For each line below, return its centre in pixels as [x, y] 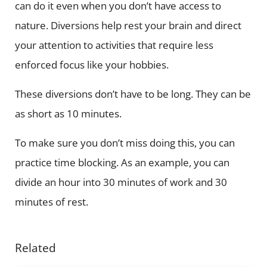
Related [35, 247]
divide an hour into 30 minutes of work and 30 [121, 182]
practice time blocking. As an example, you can [122, 162]
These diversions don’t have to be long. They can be [133, 94]
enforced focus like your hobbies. [91, 64]
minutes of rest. [51, 201]
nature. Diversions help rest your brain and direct [128, 25]
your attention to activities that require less [114, 45]
